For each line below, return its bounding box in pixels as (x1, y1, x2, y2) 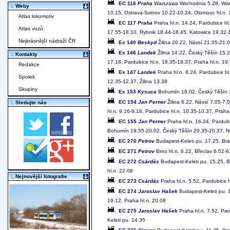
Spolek (18, 74, 35, 80)
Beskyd (138, 40, 157, 46)
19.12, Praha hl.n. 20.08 (107, 198, 166, 204)
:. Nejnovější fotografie (11, 174, 67, 180)
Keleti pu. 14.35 (107, 217, 145, 223)
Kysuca (138, 89, 157, 95)
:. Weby (11, 3, 29, 9)
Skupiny (18, 86, 37, 92)
